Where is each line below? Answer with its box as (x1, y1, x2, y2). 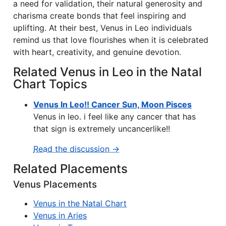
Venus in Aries (33, 210, 87, 220)
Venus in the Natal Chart (33, 198, 127, 208)
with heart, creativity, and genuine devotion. (13, 47, 181, 57)
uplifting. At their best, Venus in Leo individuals (13, 23, 192, 33)
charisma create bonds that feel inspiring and (13, 11, 186, 21)
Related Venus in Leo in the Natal (13, 65, 202, 79)
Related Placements (13, 161, 128, 176)
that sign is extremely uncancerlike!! (33, 124, 170, 134)
